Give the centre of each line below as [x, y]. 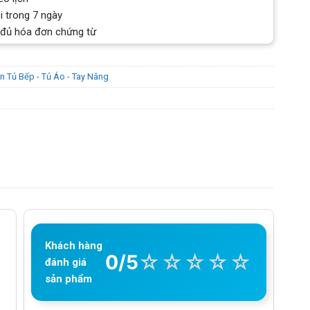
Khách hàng [74, 245]
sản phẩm [69, 279]
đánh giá [66, 262]
